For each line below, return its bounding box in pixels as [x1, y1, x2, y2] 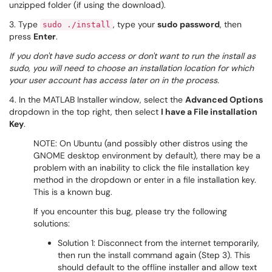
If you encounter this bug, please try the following [33, 206, 227, 217]
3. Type [9, 19, 40, 30]
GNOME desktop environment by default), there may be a [33, 150, 260, 161]
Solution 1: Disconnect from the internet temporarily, [58, 237, 259, 248]
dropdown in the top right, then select [9, 106, 161, 117]
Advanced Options [185, 94, 263, 105]
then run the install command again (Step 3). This [58, 250, 250, 260]
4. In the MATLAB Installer [9, 94, 107, 105]
